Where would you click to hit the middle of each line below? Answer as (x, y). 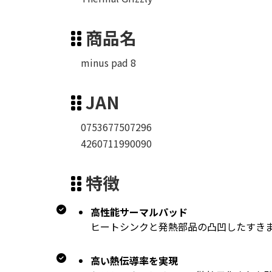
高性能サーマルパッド (139, 212)
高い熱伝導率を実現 (134, 261)
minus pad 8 (104, 63)
